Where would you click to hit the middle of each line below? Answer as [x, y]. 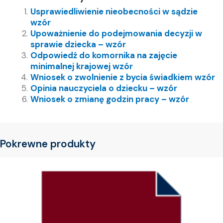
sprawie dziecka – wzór [78, 45]
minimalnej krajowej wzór [82, 66]
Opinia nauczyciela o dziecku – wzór [104, 88]
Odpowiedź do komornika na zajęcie [104, 56]
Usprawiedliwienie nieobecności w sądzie [114, 12]
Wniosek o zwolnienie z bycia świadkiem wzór [123, 77]
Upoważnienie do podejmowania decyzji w [116, 34]
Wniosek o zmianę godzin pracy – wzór [110, 99]
